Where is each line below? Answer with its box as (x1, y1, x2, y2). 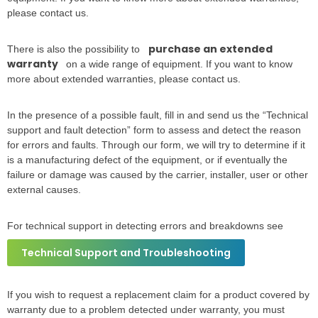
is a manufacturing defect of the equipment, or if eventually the (7, 154, 287, 165)
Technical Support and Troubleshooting (21, 246, 231, 260)
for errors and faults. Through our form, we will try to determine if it (7, 139, 305, 150)
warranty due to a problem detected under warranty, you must (7, 304, 285, 315)
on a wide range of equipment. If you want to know (60, 58, 292, 70)
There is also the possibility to (7, 43, 148, 55)
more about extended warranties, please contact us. (7, 73, 241, 84)
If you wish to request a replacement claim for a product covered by (7, 289, 309, 300)
